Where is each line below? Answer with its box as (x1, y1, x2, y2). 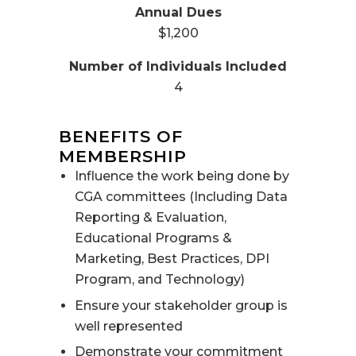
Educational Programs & (75, 230, 232, 246)
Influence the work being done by (75, 168, 289, 184)
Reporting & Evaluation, (75, 210, 226, 226)
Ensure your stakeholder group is (75, 297, 288, 313)
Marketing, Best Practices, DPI (75, 251, 269, 267)
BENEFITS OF (59, 126, 183, 147)
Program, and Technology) (75, 272, 245, 288)
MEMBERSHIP (59, 146, 187, 167)
